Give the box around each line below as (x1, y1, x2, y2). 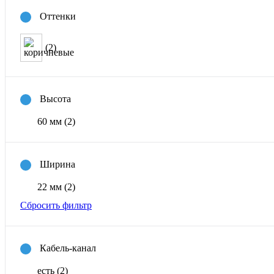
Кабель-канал (40, 242, 96, 253)
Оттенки (40, 10, 76, 21)
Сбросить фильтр (20, 200, 92, 211)
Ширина (40, 158, 75, 169)
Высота (40, 93, 71, 104)
